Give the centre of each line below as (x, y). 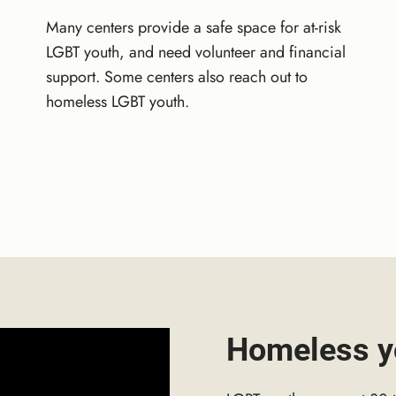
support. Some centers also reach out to (176, 76)
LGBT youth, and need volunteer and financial (195, 52)
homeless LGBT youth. (117, 101)
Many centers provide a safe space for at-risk (193, 27)
